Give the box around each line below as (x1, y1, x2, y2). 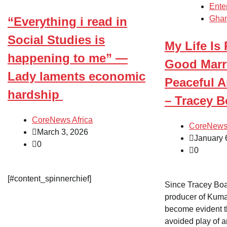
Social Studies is (8, 32, 105, 47)
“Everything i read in (8, 14, 127, 28)
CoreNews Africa (32, 115, 93, 124)
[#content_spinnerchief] (8, 174, 93, 183)
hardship (8, 87, 63, 101)
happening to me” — (8, 51, 128, 65)
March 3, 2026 (37, 127, 88, 136)
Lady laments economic (8, 69, 145, 83)
